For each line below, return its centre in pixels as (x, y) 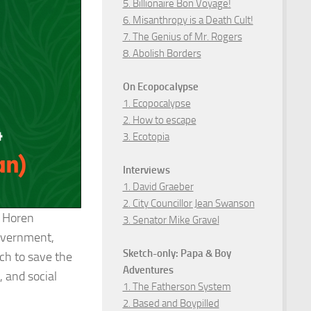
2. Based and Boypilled (171, 303)
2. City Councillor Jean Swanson (188, 203)
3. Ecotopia (146, 136)
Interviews (146, 170)
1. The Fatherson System (177, 286)
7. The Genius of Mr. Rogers (182, 36)
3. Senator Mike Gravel (171, 220)
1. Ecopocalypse (157, 103)
